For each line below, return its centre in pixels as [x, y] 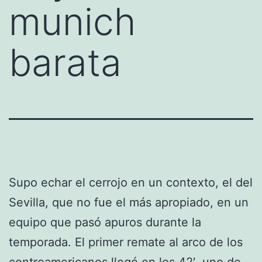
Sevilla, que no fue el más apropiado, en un [129, 202]
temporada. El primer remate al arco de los [126, 242]
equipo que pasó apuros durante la [105, 222]
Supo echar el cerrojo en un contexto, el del [131, 182]
